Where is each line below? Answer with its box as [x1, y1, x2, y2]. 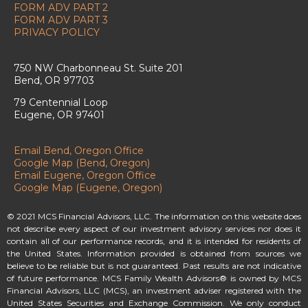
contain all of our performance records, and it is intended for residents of [7, 236, 301, 247]
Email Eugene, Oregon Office [14, 169, 156, 182]
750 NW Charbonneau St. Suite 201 [14, 62, 183, 75]
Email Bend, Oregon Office [14, 144, 144, 157]
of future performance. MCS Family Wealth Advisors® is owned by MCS [7, 273, 301, 284]
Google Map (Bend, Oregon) [14, 157, 150, 170]
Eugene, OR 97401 [14, 109, 104, 122]
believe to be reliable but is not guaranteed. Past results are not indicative [7, 261, 301, 272]
